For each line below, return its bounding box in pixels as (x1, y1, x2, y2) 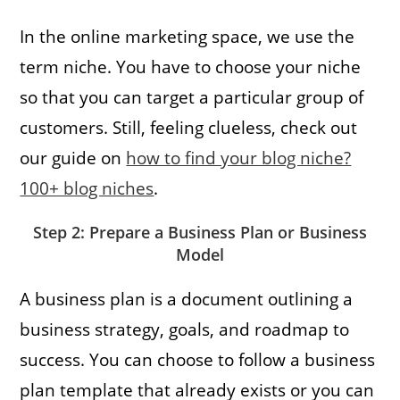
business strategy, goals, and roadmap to (20, 317, 350, 341)
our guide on (20, 146, 127, 170)
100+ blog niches (20, 176, 154, 200)
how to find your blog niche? (126, 146, 352, 170)
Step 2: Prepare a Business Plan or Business (33, 221, 367, 243)
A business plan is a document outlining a (20, 287, 354, 311)
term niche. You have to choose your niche (20, 54, 362, 79)
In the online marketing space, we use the (20, 24, 355, 48)
